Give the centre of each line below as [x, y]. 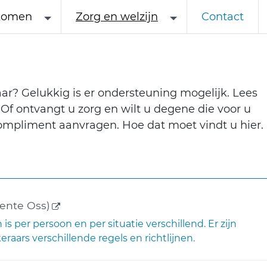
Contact [223, 17]
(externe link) [89, 204]
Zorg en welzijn [117, 17]
